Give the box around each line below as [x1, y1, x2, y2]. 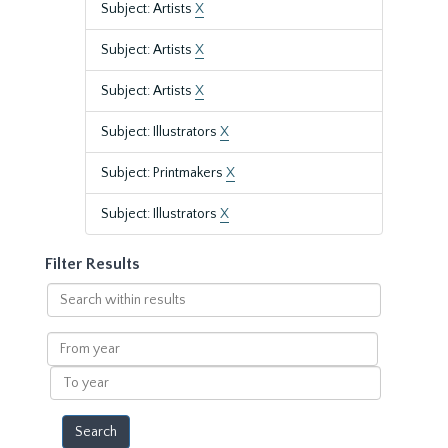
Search [45, 284, 90, 300]
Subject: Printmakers [101, 165, 226, 181]
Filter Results [45, 255, 140, 273]
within [45, 304, 87, 320]
